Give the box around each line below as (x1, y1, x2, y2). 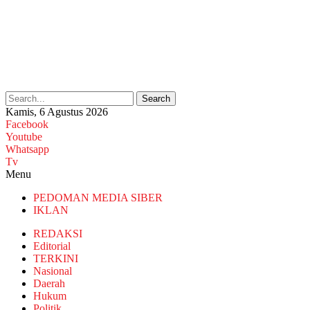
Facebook (6, 118, 48, 130)
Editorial (33, 240, 71, 252)
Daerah (33, 277, 65, 289)
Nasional (33, 265, 72, 277)
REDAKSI (33, 228, 82, 239)
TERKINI (33, 253, 78, 264)
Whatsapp (6, 143, 49, 155)
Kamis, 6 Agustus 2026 (6, 106, 108, 118)
